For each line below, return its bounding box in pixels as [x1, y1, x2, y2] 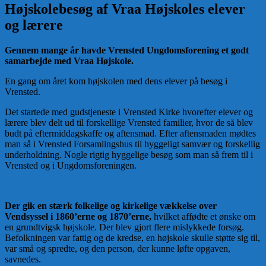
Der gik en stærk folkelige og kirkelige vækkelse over [5, 200, 217, 211]
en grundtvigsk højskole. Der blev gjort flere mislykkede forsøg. [5, 221, 244, 232]
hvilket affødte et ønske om [151, 211, 255, 221]
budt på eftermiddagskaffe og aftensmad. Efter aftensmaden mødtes [5, 128, 256, 138]
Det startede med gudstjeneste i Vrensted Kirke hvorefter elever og [5, 106, 253, 117]
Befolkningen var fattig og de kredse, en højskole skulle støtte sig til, [5, 232, 260, 243]
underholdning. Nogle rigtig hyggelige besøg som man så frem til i [5, 149, 253, 160]
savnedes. [5, 254, 41, 264]
